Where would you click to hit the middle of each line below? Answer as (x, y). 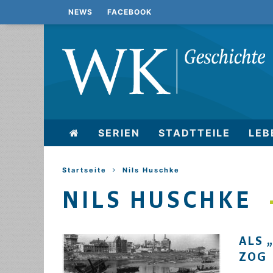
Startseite (84, 170)
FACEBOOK (129, 12)
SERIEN (119, 133)
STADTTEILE (194, 133)
